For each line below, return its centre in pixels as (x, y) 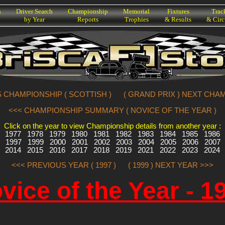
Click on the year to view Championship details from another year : (113, 126)
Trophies (136, 19)
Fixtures (178, 11)
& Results (178, 19)
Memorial (136, 11)
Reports (88, 19)
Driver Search (34, 11)
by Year (34, 19)
